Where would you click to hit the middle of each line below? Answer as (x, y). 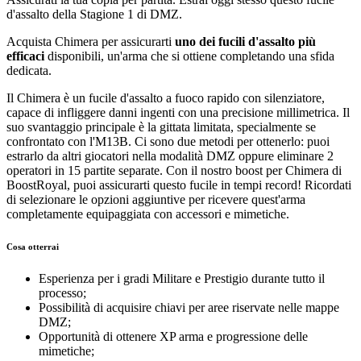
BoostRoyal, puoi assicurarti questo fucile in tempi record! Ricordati (179, 185)
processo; (62, 293)
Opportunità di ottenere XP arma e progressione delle (173, 337)
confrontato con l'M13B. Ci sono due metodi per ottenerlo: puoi (168, 142)
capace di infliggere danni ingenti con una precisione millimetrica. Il (178, 113)
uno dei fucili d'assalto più (245, 42)
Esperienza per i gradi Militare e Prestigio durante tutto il (182, 279)
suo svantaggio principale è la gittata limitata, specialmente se (161, 127)
